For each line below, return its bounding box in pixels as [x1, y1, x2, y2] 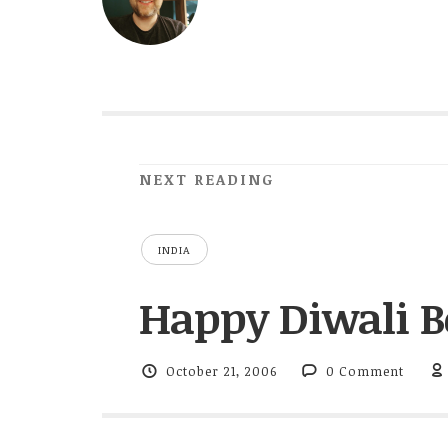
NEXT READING [138, 169, 274, 190]
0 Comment [326, 362, 405, 381]
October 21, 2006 [165, 362, 277, 381]
